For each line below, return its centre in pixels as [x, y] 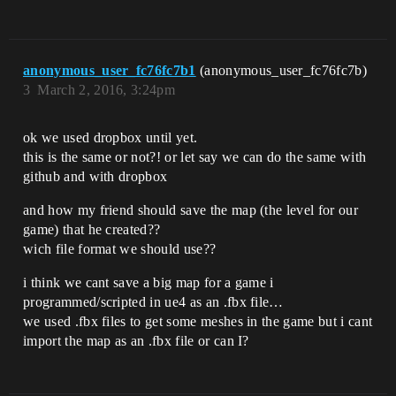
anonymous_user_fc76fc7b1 [110, 70]
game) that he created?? [92, 229]
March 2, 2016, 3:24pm [107, 90]
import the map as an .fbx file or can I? [136, 341]
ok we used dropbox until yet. [110, 137]
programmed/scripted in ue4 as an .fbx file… [153, 302]
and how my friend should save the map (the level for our [190, 210]
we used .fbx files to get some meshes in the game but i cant [198, 321]
